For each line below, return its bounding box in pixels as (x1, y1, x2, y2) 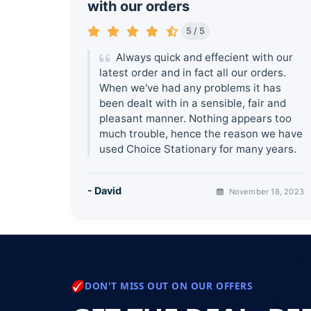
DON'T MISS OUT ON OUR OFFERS (85, 279, 253, 293)
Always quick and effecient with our (113, 50, 294, 64)
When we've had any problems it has (99, 81, 282, 94)
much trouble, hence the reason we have (99, 126, 303, 140)
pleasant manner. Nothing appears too (99, 111, 292, 125)
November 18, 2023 (226, 187, 304, 197)
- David (87, 185, 121, 197)
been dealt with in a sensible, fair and (99, 96, 287, 110)
